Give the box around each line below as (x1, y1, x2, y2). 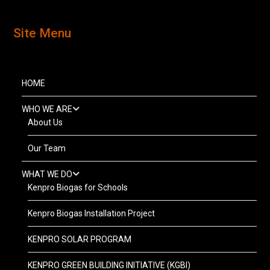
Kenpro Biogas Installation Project (28, 209, 155, 218)
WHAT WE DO (22, 169, 73, 179)
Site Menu (13, 26, 72, 40)
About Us (28, 118, 63, 127)
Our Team (28, 143, 66, 153)
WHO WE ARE (22, 104, 73, 114)
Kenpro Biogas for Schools (28, 183, 128, 192)
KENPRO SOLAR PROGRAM (28, 234, 132, 244)
